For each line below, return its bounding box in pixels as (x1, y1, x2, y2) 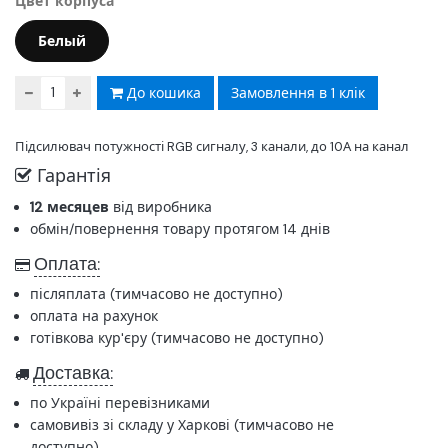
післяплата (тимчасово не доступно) (30, 284, 283, 303)
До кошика (123, 83, 201, 102)
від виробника (109, 197, 212, 216)
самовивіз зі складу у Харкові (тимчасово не (30, 415, 334, 434)
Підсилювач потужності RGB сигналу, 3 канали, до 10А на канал (15, 137, 409, 155)
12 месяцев (30, 197, 109, 216)
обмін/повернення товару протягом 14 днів (30, 219, 330, 238)
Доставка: (33, 360, 113, 385)
